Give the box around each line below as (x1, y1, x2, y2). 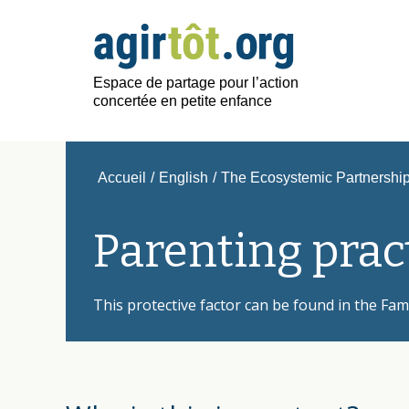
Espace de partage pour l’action (93, 75, 299, 90)
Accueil (98, 170, 146, 185)
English (159, 170, 208, 185)
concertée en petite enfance (93, 93, 272, 109)
